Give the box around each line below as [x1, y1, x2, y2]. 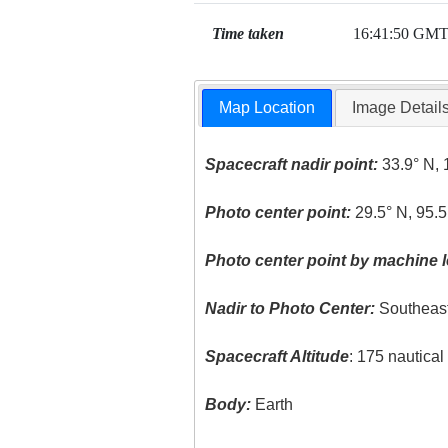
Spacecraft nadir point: [205, 156, 379, 174]
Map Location [219, 99, 316, 117]
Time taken [211, 25, 284, 42]
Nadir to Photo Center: [205, 300, 376, 318]
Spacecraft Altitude [205, 348, 350, 366]
